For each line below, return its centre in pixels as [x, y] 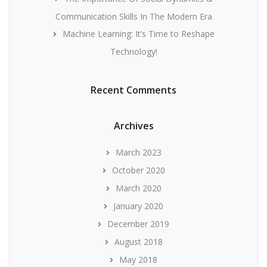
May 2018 [138, 260]
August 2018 [138, 242]
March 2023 [138, 152]
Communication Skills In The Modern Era [133, 16]
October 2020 [138, 170]
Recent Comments [133, 90]
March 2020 [138, 188]
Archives [133, 126]
